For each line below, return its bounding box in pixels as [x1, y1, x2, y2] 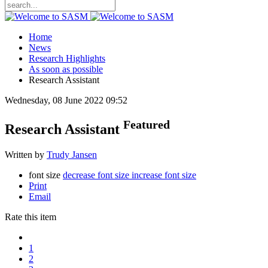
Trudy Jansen [47, 149, 97, 160]
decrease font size [63, 169, 129, 180]
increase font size [132, 169, 196, 180]
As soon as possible [29, 64, 103, 74]
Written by [5, 149, 47, 160]
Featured [123, 117, 170, 131]
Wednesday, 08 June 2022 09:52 [5, 95, 127, 105]
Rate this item [5, 211, 56, 222]
